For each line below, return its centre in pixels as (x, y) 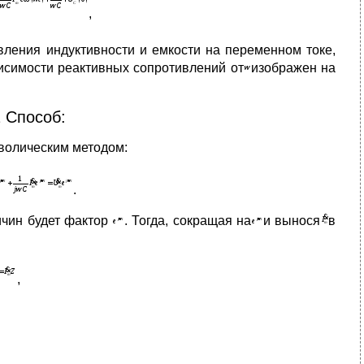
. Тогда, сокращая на (188, 220)
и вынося (292, 220)
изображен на (293, 67)
